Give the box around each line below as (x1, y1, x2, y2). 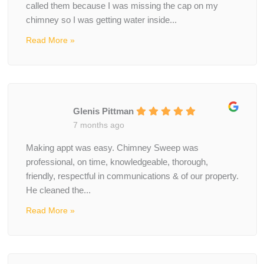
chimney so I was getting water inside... (25, 15, 177, 25)
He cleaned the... (25, 186, 91, 196)
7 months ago (72, 120, 124, 130)
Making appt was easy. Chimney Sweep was (25, 143, 199, 153)
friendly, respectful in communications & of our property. (25, 171, 239, 181)
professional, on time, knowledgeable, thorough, (25, 157, 208, 167)
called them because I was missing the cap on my (25, 1, 218, 11)
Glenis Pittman (72, 106, 134, 116)
